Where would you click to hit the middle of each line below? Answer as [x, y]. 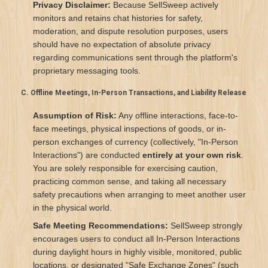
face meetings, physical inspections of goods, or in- [130, 129]
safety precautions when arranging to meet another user [139, 194]
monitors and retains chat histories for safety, [118, 18]
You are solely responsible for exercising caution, [125, 168]
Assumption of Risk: [75, 115]
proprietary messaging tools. [87, 71]
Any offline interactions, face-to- [177, 115]
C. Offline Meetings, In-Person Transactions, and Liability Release [134, 93]
